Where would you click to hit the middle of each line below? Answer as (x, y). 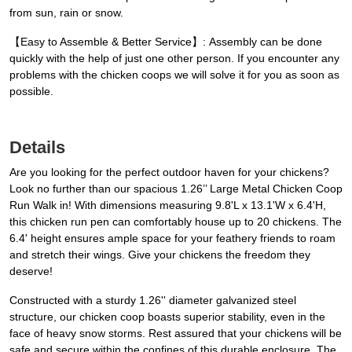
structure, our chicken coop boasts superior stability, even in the (167, 317)
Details (37, 148)
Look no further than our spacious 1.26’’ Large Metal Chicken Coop (176, 189)
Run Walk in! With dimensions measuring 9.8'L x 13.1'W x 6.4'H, (168, 205)
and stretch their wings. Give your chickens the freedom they (160, 255)
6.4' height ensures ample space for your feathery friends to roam (172, 238)
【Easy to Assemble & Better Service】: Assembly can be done (166, 42)
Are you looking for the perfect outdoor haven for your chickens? (169, 172)
